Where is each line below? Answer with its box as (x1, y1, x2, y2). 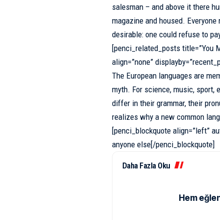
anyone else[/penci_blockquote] (111, 139, 215, 150)
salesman (111, 2, 143, 12)
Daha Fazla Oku (122, 161, 170, 171)
